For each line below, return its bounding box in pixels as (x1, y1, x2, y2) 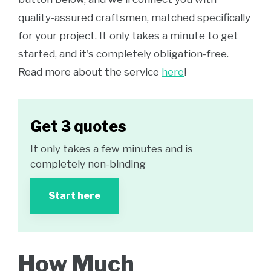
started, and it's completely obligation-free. (18, 48, 229, 60)
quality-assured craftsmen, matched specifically (18, 11, 250, 24)
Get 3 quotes (30, 117, 126, 135)
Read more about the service (18, 66, 162, 78)
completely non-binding (30, 158, 146, 170)
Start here (48, 190, 100, 201)
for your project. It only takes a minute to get (18, 30, 238, 42)
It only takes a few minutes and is (30, 143, 193, 155)
